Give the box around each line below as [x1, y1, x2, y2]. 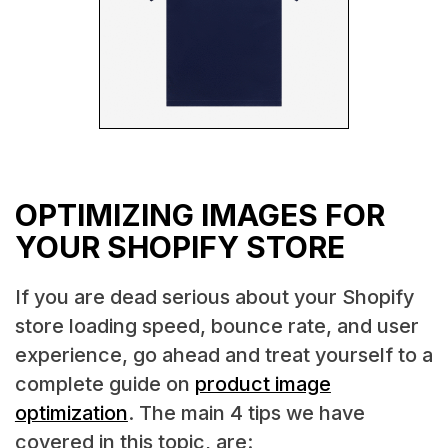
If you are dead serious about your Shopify [14, 284, 414, 309]
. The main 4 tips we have [127, 400, 365, 425]
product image [194, 371, 331, 396]
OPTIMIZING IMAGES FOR [14, 196, 385, 233]
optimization [14, 400, 128, 425]
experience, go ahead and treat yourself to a [14, 342, 433, 367]
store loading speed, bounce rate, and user [14, 313, 419, 338]
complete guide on [14, 371, 195, 396]
